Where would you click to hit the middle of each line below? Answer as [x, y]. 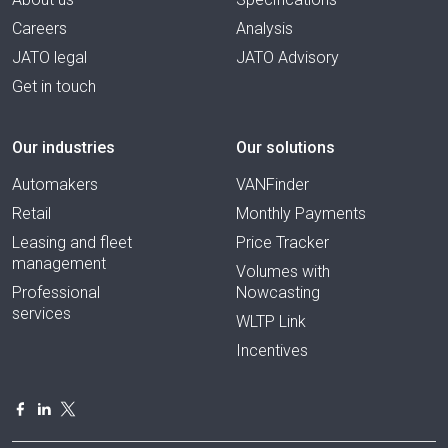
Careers [39, 28]
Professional [56, 292]
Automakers [55, 184]
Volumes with [283, 271]
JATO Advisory [287, 57]
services [41, 313]
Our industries [63, 147]
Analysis [264, 28]
